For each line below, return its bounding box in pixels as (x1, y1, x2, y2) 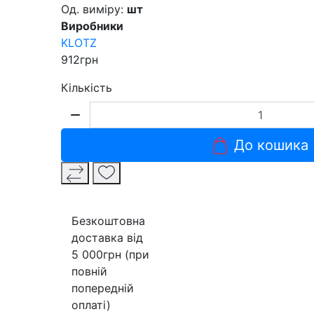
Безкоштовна (71, 213, 145, 228)
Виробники (61, 18, 123, 33)
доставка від (71, 230, 143, 245)
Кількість (61, 80, 112, 95)
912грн (61, 52, 98, 67)
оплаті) (71, 297, 111, 312)
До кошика (229, 136, 308, 153)
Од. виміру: (61, 1, 127, 16)
